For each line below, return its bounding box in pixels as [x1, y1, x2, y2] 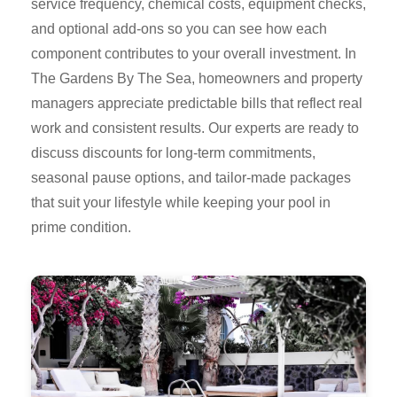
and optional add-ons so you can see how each [31, 21, 327, 37]
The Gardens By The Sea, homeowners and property [31, 71, 362, 87]
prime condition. [31, 220, 131, 236]
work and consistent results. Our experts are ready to [31, 121, 359, 136]
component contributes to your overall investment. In [31, 46, 356, 62]
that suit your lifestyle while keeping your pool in [31, 195, 331, 211]
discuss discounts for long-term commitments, [31, 145, 315, 161]
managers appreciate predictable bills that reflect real [31, 96, 362, 112]
